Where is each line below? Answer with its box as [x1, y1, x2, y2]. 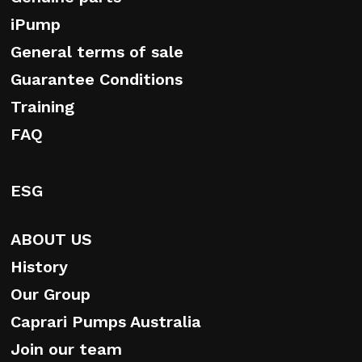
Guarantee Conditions [11, 69, 183, 90]
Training [11, 97, 74, 117]
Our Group [11, 284, 90, 305]
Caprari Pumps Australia [11, 312, 201, 332]
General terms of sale [11, 42, 183, 62]
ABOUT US [11, 229, 92, 250]
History [11, 257, 68, 277]
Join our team [11, 339, 122, 360]
